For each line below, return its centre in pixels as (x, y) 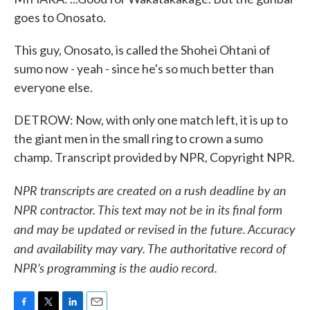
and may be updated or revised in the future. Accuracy (155, 229)
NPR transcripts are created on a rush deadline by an (150, 190)
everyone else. (53, 87)
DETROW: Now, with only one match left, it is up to (151, 120)
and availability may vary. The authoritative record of (150, 248)
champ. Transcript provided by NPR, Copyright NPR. (154, 157)
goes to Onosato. (60, 17)
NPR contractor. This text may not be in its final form (148, 209)
